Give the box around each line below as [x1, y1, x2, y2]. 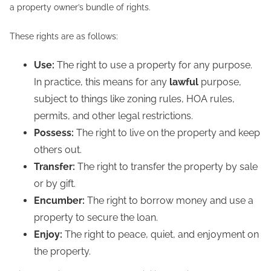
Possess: [34, 127, 76, 139]
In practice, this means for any [34, 76, 169, 88]
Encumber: [34, 195, 85, 206]
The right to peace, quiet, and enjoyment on [65, 229, 259, 240]
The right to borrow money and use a [85, 195, 253, 206]
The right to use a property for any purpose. [57, 59, 252, 71]
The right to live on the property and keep [76, 127, 260, 139]
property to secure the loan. [34, 212, 158, 223]
